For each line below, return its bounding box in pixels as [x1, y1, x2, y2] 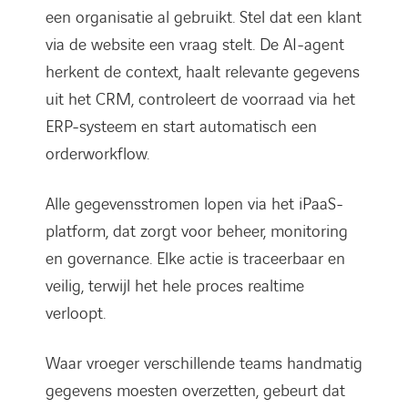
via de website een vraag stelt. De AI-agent [46, 33, 344, 56]
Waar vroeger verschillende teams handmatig [46, 352, 362, 375]
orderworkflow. [46, 142, 149, 166]
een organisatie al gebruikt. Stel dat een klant [46, 5, 362, 29]
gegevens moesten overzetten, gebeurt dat [46, 379, 345, 403]
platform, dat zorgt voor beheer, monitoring [46, 219, 348, 243]
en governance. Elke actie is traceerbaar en [46, 247, 345, 270]
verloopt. [46, 301, 106, 325]
